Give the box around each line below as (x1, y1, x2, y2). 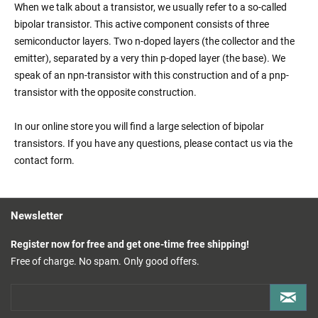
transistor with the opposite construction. (14, 87, 197, 99)
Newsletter (11, 209, 62, 223)
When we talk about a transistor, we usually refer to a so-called (14, 1, 287, 13)
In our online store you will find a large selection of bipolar (14, 121, 264, 133)
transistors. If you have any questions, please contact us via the (14, 138, 292, 150)
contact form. (14, 155, 75, 167)
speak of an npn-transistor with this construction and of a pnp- (14, 70, 289, 82)
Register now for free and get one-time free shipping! (11, 238, 249, 251)
